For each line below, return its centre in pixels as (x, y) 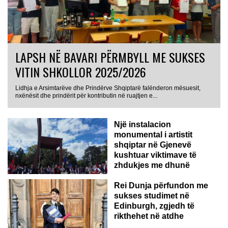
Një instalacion (142, 125)
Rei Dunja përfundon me (161, 186)
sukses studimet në (152, 196)
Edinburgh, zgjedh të (154, 206)
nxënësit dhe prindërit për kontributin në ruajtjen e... (86, 96)
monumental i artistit (153, 135)
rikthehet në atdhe (149, 216)
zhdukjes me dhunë (152, 165)
